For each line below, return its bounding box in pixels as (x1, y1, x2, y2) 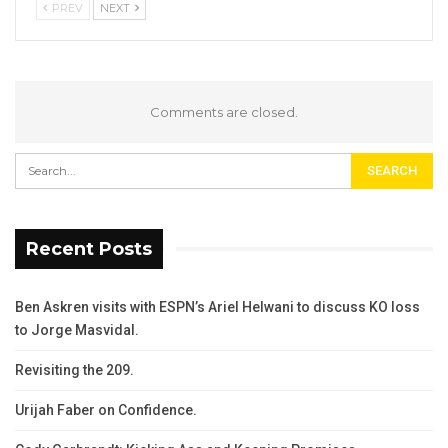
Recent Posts (26, 237, 152, 260)
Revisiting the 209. (15, 361, 134, 378)
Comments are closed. (150, 103, 298, 120)
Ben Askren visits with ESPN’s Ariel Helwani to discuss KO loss (15, 298, 420, 315)
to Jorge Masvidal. (15, 321, 139, 338)
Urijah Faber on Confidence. (15, 401, 197, 418)
